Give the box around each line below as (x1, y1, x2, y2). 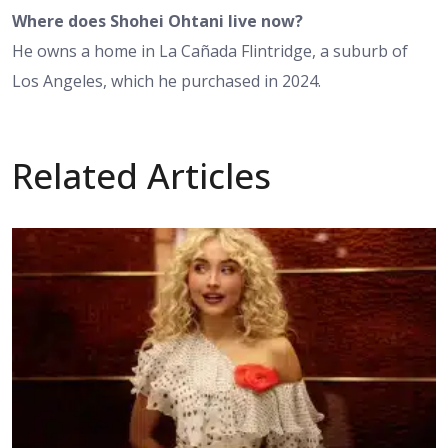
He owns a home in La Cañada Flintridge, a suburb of (12, 40, 408, 63)
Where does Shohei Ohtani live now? (12, 10, 303, 33)
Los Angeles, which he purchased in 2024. (12, 70, 321, 93)
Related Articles (12, 152, 271, 200)
